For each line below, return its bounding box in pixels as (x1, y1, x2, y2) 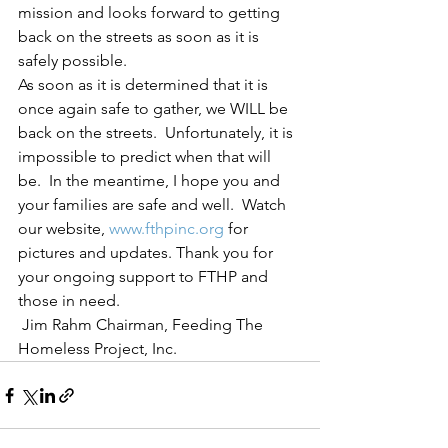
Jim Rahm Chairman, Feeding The (18, 315, 267, 334)
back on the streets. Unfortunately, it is (18, 123, 297, 142)
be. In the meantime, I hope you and (18, 171, 284, 190)
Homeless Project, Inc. (18, 339, 177, 358)
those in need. (18, 291, 120, 310)
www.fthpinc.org (109, 219, 224, 238)
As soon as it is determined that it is (18, 75, 272, 94)
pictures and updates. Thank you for (18, 243, 277, 262)
